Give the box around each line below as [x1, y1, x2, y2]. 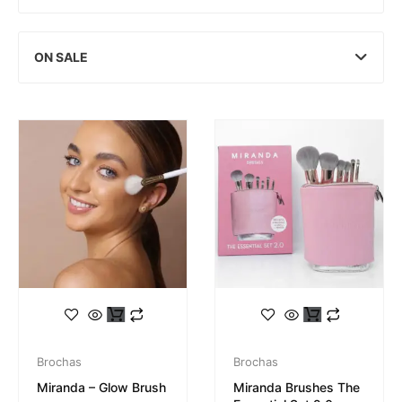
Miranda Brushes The [233, 379, 360, 395]
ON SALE [34, 48, 88, 65]
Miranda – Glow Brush [37, 379, 166, 395]
